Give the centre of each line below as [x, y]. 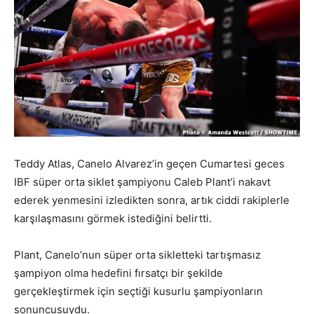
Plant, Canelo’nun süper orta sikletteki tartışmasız [137, 254]
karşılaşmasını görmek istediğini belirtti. [113, 218]
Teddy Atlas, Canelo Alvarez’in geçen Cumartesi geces [149, 163]
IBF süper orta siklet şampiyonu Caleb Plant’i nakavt [142, 182]
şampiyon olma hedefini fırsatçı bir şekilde [118, 273]
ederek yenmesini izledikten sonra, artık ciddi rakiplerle [152, 200]
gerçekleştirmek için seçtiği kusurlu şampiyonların [138, 291]
